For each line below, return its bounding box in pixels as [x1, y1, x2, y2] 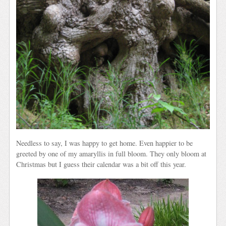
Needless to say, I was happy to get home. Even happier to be [16, 138, 193, 148]
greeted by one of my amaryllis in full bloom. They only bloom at [16, 149, 207, 159]
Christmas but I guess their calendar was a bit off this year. [16, 159, 187, 169]
